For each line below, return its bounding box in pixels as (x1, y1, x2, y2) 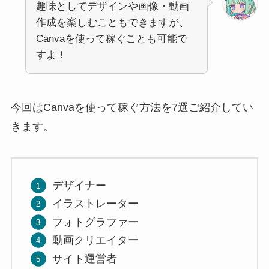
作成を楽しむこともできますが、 (35, 16, 189, 28)
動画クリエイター (52, 234, 139, 247)
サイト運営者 (52, 252, 118, 265)
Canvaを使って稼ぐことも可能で (35, 32, 187, 44)
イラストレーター (52, 198, 139, 210)
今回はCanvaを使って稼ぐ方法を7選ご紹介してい (10, 101, 253, 113)
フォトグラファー (52, 216, 139, 228)
